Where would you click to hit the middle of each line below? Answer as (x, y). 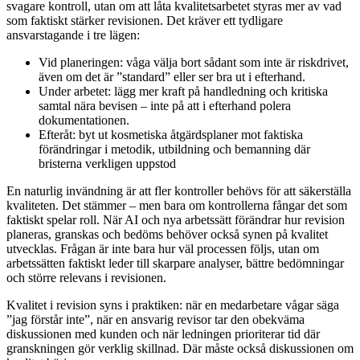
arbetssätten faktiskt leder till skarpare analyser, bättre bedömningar (175, 264)
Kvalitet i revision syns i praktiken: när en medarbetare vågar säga (173, 305)
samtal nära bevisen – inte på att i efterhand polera (165, 106)
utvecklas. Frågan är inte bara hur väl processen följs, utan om (163, 249)
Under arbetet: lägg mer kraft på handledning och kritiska (183, 92)
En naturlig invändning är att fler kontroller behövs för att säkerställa (179, 191)
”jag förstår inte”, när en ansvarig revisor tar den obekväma (155, 320)
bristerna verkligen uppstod (107, 164)
